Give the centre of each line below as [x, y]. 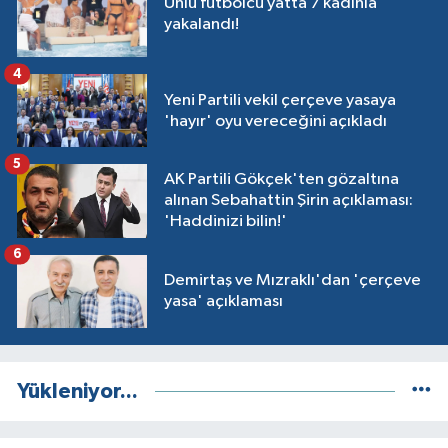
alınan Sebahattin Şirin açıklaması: [288, 201]
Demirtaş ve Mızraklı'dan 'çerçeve [292, 281]
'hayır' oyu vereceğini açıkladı [275, 121]
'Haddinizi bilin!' [225, 222]
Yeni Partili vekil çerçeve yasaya [280, 100]
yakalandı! [201, 24]
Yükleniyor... [77, 391]
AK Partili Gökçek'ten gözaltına [281, 180]
